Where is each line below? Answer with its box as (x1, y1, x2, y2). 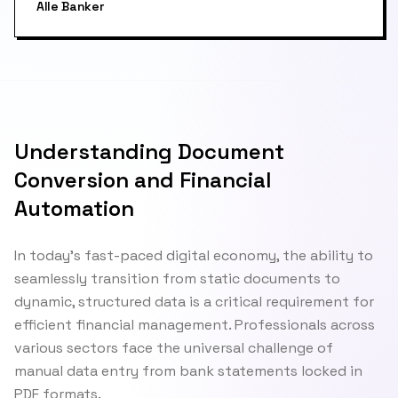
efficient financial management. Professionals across (14, 315, 375, 334)
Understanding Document (14, 138, 284, 165)
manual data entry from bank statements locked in (14, 362, 362, 380)
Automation (14, 195, 134, 222)
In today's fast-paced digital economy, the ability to (14, 246, 373, 265)
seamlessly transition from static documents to (14, 269, 340, 288)
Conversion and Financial (14, 166, 271, 194)
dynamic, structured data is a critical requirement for (14, 292, 374, 311)
